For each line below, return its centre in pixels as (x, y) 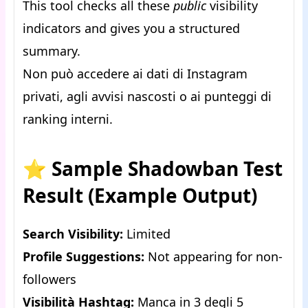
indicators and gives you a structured (131, 29)
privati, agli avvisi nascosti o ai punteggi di (147, 97)
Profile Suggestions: (84, 257)
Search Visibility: (73, 234)
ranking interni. (68, 119)
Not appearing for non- (213, 257)
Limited (147, 234)
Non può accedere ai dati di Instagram (135, 74)
